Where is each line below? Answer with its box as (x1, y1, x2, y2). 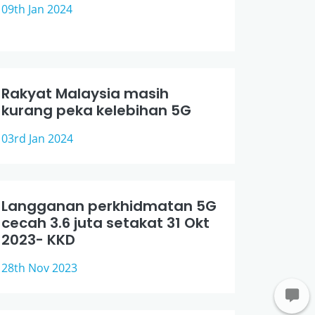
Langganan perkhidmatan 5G (1, 196, 217, 216)
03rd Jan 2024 (1, 131, 73, 146)
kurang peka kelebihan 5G (1, 101, 191, 120)
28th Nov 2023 (1, 260, 77, 276)
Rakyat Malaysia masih (1, 84, 169, 103)
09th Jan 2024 (1, 1, 72, 17)
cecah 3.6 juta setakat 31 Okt (1, 213, 210, 233)
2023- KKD (1, 230, 75, 250)
